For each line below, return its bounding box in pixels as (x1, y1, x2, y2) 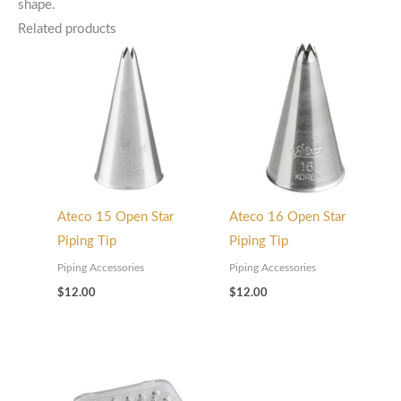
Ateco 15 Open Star (56, 210, 174, 225)
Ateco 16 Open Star (228, 210, 346, 225)
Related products (18, 21, 116, 36)
